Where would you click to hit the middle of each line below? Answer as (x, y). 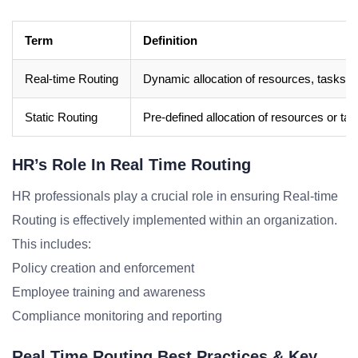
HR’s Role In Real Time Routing (131, 165)
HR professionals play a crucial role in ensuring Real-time (175, 196)
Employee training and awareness (109, 292)
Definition (170, 40)
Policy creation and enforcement (103, 268)
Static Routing (61, 117)
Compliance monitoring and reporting (117, 316)
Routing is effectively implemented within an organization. (175, 220)
